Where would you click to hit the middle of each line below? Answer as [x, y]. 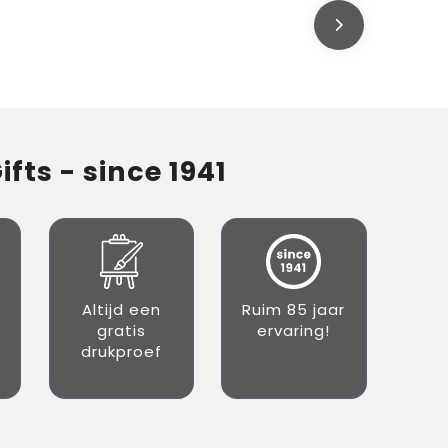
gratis [121, 330]
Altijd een [121, 309]
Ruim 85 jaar [294, 309]
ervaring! [294, 330]
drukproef [121, 351]
